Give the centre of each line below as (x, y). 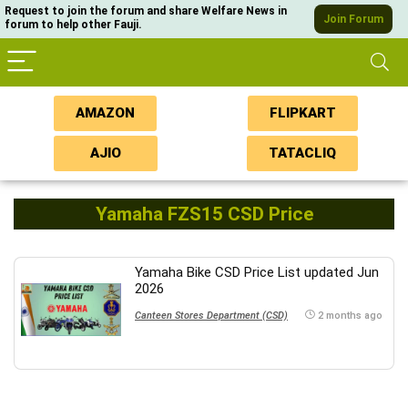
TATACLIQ (303, 153)
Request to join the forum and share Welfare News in (146, 11)
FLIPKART (302, 113)
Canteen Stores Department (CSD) (211, 316)
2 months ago (350, 316)
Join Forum (354, 19)
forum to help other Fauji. (73, 25)
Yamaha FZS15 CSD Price (204, 214)
